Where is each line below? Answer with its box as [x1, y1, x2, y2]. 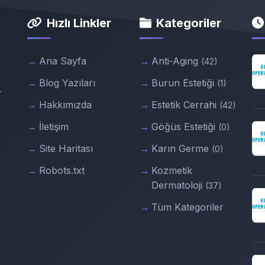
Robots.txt [39, 164, 85, 176]
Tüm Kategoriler [151, 201, 224, 213]
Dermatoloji [151, 179, 205, 191]
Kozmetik [151, 164, 192, 176]
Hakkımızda [39, 99, 92, 111]
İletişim [39, 121, 69, 132]
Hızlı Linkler [47, 16, 111, 30]
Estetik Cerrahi [151, 99, 219, 111]
